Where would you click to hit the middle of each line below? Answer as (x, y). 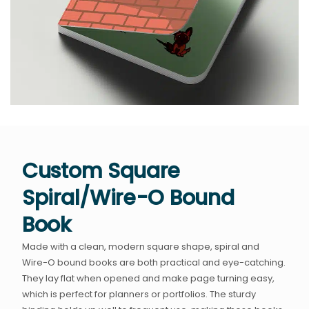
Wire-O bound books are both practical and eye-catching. (154, 263)
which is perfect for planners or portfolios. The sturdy (139, 295)
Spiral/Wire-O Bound (128, 198)
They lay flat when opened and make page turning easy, (149, 279)
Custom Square (101, 171)
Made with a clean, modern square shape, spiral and (141, 247)
